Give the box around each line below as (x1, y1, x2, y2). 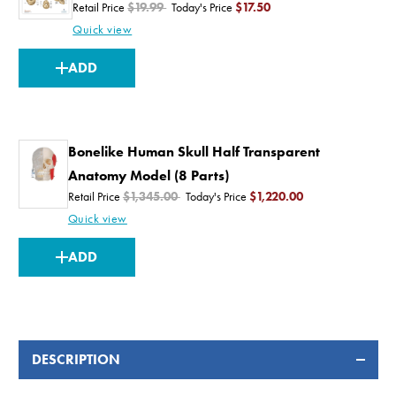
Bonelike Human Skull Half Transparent (67, 142, 320, 160)
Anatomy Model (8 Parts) (67, 166, 229, 184)
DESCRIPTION (31, 350, 120, 368)
